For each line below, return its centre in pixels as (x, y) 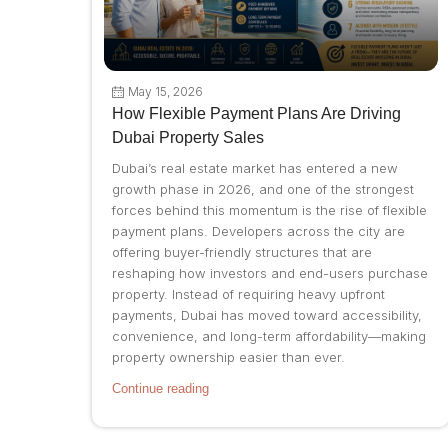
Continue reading (160, 389)
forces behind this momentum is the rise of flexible (269, 210)
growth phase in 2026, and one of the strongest (263, 189)
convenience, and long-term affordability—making (269, 336)
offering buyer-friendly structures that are (242, 252)
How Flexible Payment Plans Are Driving (256, 114)
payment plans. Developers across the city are (258, 231)
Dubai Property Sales (188, 138)
